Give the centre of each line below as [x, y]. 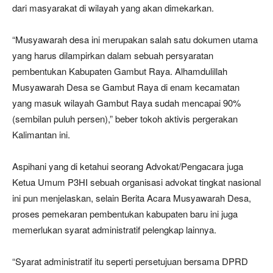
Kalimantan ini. [41, 134]
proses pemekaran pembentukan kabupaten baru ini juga [125, 214]
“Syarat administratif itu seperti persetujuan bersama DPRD [130, 261]
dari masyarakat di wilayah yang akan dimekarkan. [113, 8]
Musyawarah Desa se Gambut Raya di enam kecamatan [126, 87]
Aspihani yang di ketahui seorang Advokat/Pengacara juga [128, 166]
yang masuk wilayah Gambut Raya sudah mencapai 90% [126, 103]
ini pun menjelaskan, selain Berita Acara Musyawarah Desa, [132, 198]
